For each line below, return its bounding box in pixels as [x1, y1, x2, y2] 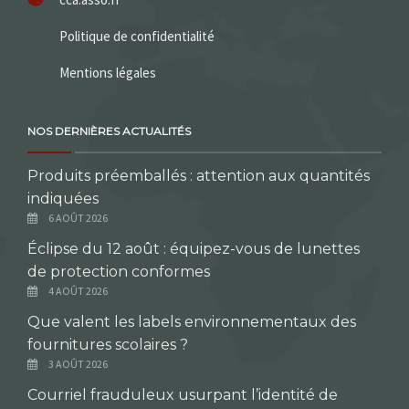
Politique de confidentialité [59, 27, 215, 46]
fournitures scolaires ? [27, 336, 188, 354]
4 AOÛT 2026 [48, 284, 108, 299]
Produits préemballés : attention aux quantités [27, 167, 370, 185]
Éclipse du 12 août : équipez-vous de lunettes [27, 240, 360, 258]
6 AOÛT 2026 [48, 211, 108, 225]
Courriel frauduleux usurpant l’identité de [27, 386, 338, 404]
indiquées [27, 190, 99, 208]
